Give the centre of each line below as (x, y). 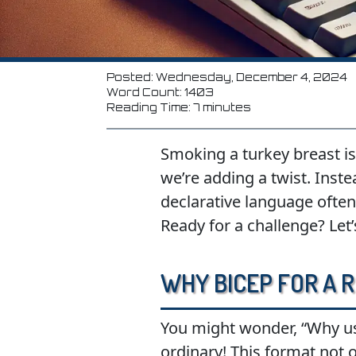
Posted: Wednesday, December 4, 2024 (227, 77)
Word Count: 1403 (160, 92)
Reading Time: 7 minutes (179, 107)
